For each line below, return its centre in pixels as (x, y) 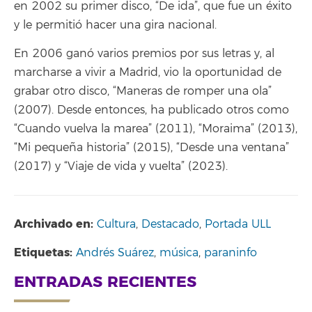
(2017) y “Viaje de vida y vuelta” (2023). (121, 166)
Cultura (116, 224)
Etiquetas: (45, 252)
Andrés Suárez (115, 253)
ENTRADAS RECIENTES (105, 282)
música (179, 253)
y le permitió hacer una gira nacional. (115, 25)
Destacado (170, 224)
